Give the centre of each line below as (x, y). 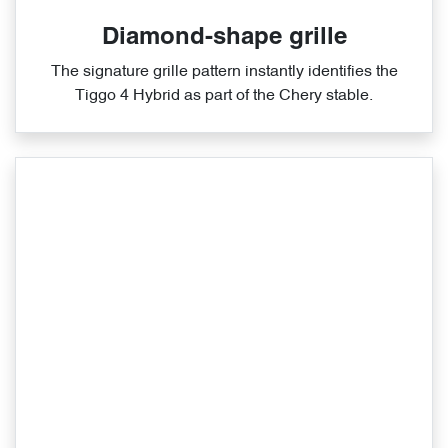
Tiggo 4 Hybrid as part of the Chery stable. (224, 96)
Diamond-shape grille (224, 38)
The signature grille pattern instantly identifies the (224, 72)
